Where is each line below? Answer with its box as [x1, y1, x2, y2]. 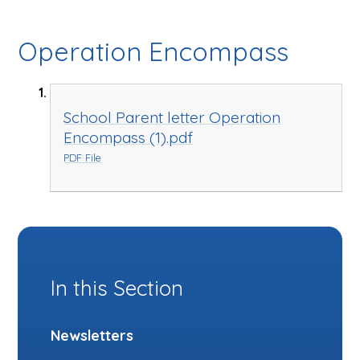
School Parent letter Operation [63, 107, 281, 127]
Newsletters [50, 326, 133, 345]
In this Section [50, 274, 183, 301]
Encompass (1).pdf [63, 127, 194, 147]
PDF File [63, 150, 102, 164]
